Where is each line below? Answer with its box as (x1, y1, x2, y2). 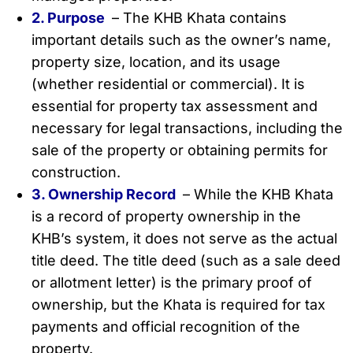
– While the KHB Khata (179, 186, 333, 203)
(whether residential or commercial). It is (32, 76, 305, 93)
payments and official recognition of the (32, 318, 300, 336)
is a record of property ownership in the (32, 208, 301, 225)
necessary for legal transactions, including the (32, 120, 343, 137)
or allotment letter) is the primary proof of (32, 274, 312, 292)
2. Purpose (32, 9, 108, 27)
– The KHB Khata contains (108, 9, 287, 27)
